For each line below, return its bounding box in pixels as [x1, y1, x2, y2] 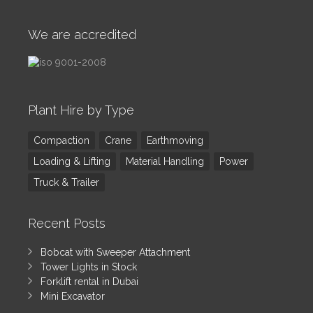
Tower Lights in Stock [41, 261, 137, 273]
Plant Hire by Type [28, 103, 134, 118]
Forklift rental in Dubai [41, 276, 138, 288]
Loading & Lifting [34, 156, 110, 168]
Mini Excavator [41, 291, 105, 303]
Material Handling [126, 156, 204, 168]
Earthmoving [147, 135, 203, 147]
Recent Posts [28, 216, 105, 231]
